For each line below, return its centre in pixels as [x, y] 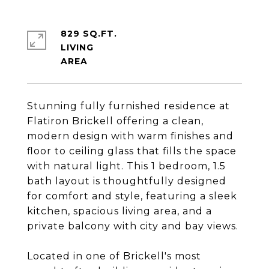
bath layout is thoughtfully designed [127, 181]
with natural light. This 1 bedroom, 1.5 [126, 166]
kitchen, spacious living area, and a [119, 211]
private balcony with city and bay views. [133, 226]
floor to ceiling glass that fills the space [132, 151]
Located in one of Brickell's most [114, 256]
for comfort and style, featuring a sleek [132, 196]
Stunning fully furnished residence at [128, 106]
